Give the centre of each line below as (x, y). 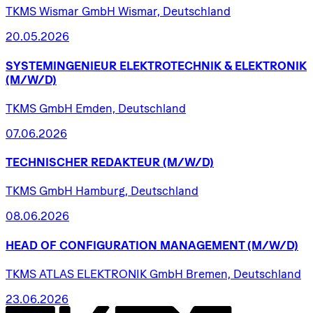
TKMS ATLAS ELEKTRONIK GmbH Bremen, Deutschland (153, 274)
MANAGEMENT (202, 245)
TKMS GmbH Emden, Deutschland (96, 108)
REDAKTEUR (125, 162)
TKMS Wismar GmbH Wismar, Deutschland (118, 12)
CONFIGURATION (108, 245)
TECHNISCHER (47, 162)
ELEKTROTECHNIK (170, 65)
